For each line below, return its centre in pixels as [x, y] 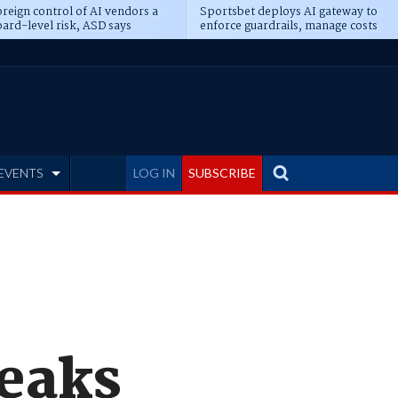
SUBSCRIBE [222, 173]
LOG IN [154, 173]
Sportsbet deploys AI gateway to [288, 12]
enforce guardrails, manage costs [288, 26]
